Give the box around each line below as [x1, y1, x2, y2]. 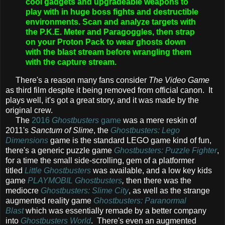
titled [6, 166, 25, 175]
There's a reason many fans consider [6, 76, 149, 85]
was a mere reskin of [121, 116, 196, 125]
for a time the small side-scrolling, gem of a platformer [6, 156, 194, 165]
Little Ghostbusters [25, 166, 91, 175]
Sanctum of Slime [31, 126, 93, 135]
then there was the [124, 176, 191, 185]
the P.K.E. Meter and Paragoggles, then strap [26, 28, 195, 37]
